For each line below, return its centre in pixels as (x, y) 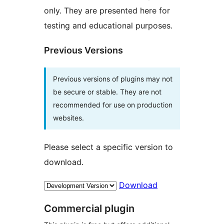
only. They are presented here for (107, 10)
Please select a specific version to (108, 147)
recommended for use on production (113, 104)
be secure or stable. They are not (107, 91)
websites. (68, 117)
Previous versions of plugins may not (113, 78)
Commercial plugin (89, 208)
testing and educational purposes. (108, 25)
